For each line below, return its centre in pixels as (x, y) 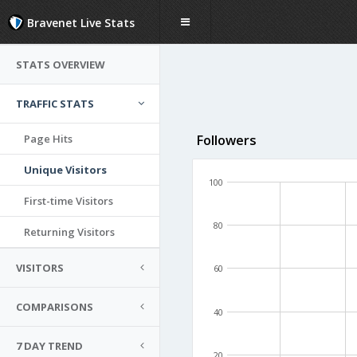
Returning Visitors (69, 232)
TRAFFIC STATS (55, 104)
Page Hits (48, 139)
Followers (226, 140)
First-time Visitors (69, 201)
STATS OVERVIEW (61, 65)
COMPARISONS (55, 307)
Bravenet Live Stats (79, 23)
